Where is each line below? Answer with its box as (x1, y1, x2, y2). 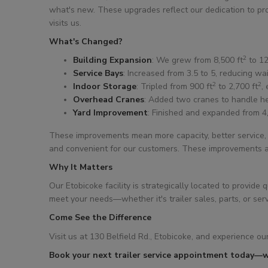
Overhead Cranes (73, 94, 144, 106)
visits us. (49, 17, 81, 29)
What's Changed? (49, 36, 123, 48)
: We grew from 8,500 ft (152, 54, 243, 66)
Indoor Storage (73, 81, 136, 93)
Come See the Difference (49, 212, 151, 224)
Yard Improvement (73, 107, 148, 119)
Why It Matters (49, 162, 112, 173)
